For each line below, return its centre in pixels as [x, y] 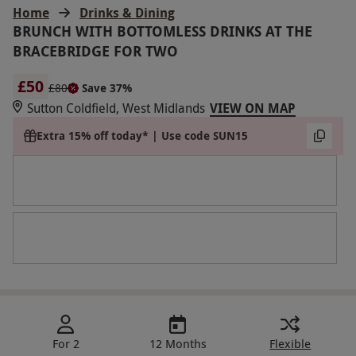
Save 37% [107, 87]
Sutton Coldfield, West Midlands [116, 108]
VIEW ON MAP [253, 108]
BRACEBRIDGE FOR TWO [95, 51]
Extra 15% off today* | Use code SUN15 [143, 136]
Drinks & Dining [127, 12]
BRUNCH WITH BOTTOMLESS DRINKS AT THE [163, 31]
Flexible [290, 343]
